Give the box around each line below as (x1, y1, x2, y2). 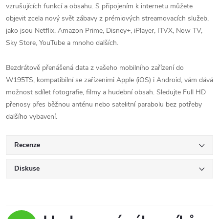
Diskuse (14, 164, 40, 173)
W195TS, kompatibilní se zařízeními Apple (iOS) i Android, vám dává (6, 75, 213, 85)
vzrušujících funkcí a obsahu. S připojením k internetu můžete (6, 1, 193, 11)
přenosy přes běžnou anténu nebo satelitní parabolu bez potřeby (6, 100, 202, 109)
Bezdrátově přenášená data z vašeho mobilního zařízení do (6, 63, 184, 72)
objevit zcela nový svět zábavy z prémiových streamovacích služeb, (6, 14, 209, 23)
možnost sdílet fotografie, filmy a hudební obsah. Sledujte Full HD (6, 88, 206, 97)
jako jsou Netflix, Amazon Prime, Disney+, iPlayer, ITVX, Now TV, (6, 26, 202, 35)
